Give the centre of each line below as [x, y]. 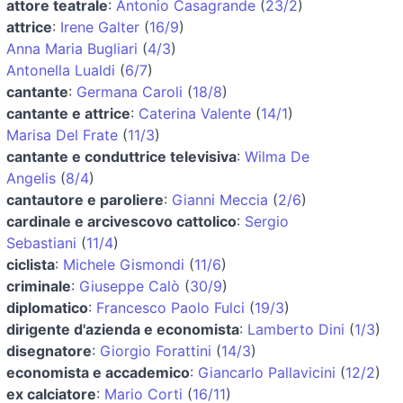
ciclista [31, 264]
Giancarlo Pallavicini [267, 372]
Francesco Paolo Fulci [170, 307]
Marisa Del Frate [62, 134]
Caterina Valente [195, 113]
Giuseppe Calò [130, 286]
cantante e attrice [68, 113]
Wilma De [277, 156]
